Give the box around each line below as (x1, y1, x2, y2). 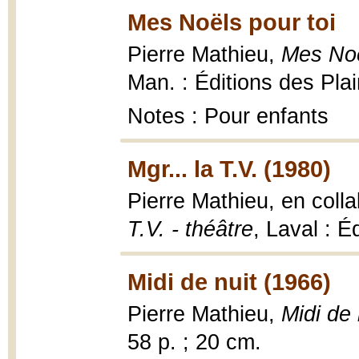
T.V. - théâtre (127, 217, 253, 241)
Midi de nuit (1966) (127, 268, 331, 295)
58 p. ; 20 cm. (127, 330, 261, 354)
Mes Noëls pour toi (127, 9, 336, 35)
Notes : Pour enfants (127, 104, 329, 128)
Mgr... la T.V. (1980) (127, 155, 331, 182)
